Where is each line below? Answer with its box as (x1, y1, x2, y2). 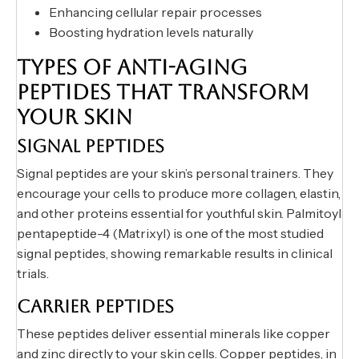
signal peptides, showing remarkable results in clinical (17, 245, 333, 262)
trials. (17, 265, 49, 282)
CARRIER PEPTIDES (17, 296, 174, 317)
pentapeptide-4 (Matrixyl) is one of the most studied (17, 225, 324, 242)
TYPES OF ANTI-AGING (17, 55, 248, 80)
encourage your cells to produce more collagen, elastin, (17, 185, 341, 202)
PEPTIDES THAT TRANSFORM (17, 80, 309, 105)
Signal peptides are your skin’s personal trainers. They (17, 165, 333, 182)
